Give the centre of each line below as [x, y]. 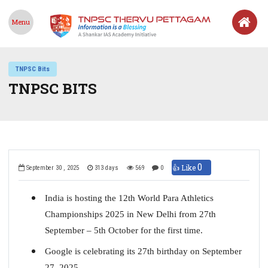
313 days [105, 168]
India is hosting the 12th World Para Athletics [129, 198]
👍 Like [185, 167]
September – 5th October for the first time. [124, 230]
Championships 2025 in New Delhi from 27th [130, 214]
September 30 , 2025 [52, 168]
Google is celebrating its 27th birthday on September [143, 251]
